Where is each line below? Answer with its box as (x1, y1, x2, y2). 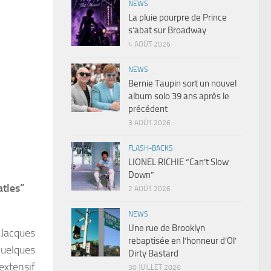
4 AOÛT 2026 (128, 39, 171, 48)
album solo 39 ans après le (128, 90, 229, 102)
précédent (128, 103, 168, 114)
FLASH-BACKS (128, 143, 173, 152)
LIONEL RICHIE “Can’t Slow (128, 156, 229, 168)
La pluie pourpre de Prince (128, 11, 227, 23)
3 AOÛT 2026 (128, 118, 171, 127)
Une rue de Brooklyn (128, 222, 205, 233)
